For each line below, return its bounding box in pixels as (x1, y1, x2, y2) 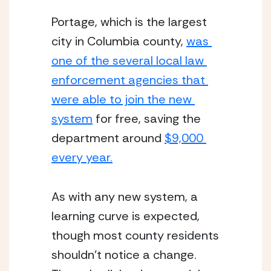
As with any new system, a (51, 189, 198, 204)
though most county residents (51, 227, 219, 243)
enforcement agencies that (51, 72, 205, 88)
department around (51, 130, 165, 146)
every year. (51, 149, 113, 165)
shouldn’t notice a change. (51, 247, 197, 263)
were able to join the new (51, 91, 192, 107)
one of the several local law (51, 53, 204, 68)
